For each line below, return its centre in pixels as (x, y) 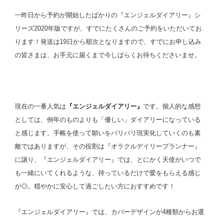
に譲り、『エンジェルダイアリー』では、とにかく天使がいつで (108, 159)
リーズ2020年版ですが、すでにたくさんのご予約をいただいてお (108, 29)
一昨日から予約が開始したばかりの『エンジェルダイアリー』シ (108, 15)
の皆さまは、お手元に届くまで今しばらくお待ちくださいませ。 (108, 55)
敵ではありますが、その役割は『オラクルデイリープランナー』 (108, 146)
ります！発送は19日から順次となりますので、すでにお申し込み (108, 42)
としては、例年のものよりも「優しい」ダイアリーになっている (108, 119)
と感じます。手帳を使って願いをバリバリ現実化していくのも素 (108, 133)
